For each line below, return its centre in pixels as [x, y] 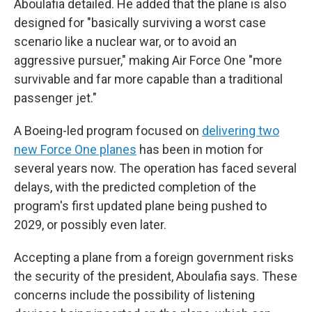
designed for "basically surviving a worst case [140, 23]
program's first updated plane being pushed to [140, 206]
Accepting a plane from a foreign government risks [154, 257]
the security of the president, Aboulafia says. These [156, 276]
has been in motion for [200, 149]
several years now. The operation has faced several [155, 168]
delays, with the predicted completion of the [135, 187]
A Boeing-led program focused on [108, 131]
